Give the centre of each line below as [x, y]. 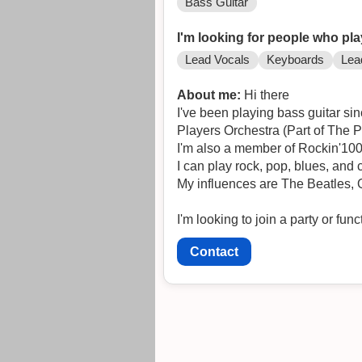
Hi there [267, 95]
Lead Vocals [218, 60]
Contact [214, 251]
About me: [209, 95]
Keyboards [296, 60]
